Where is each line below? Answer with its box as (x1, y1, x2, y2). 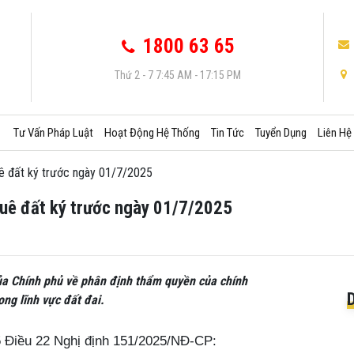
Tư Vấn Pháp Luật (13, 126, 93, 141)
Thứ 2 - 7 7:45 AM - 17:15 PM (114, 69, 241, 81)
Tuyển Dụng (255, 126, 307, 141)
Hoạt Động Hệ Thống (104, 126, 200, 141)
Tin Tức (211, 126, 244, 141)
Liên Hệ (318, 126, 352, 141)
